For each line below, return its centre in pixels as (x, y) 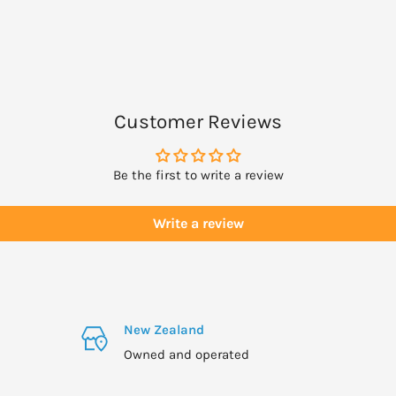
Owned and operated (187, 355)
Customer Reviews (198, 122)
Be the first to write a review (198, 175)
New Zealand (164, 330)
